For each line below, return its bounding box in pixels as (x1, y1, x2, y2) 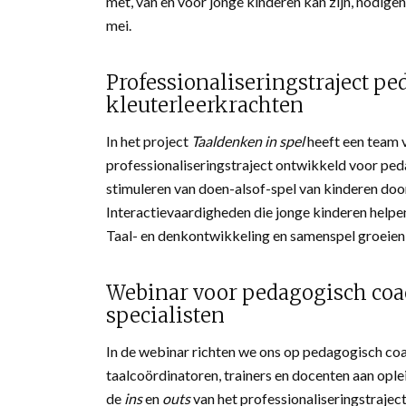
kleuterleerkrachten (106, 92, 304, 119)
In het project (106, 131, 192, 150)
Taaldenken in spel (191, 131, 305, 150)
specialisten (106, 303, 226, 329)
